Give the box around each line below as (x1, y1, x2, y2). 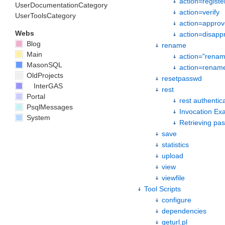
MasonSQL (25, 60, 62, 69)
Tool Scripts (144, 185, 181, 193)
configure (162, 196, 191, 204)
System (25, 113, 50, 122)
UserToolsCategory (15, 11, 76, 20)
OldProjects (25, 71, 63, 79)
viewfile (162, 174, 185, 182)
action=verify (179, 8, 219, 16)
